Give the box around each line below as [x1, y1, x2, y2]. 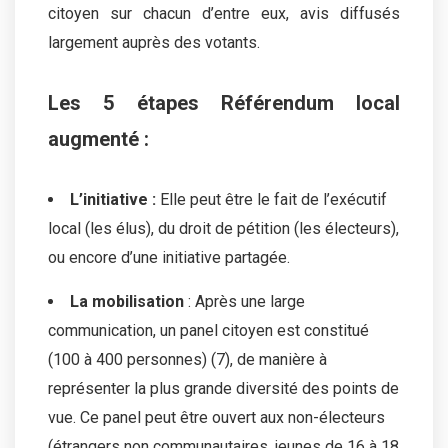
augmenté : [48, 126, 149, 151]
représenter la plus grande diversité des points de [48, 378, 399, 398]
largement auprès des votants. [48, 32, 260, 52]
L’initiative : [70, 189, 160, 209]
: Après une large [188, 291, 305, 311]
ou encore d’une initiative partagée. [48, 247, 290, 267]
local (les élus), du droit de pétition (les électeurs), [48, 218, 399, 238]
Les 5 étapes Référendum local [48, 90, 400, 115]
